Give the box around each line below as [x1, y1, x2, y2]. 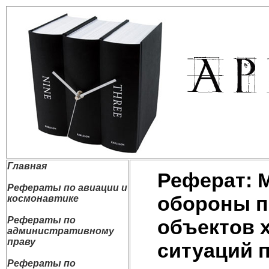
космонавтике [7, 193, 79, 204]
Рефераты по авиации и [7, 183, 127, 193]
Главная [7, 161, 47, 171]
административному [7, 226, 114, 236]
